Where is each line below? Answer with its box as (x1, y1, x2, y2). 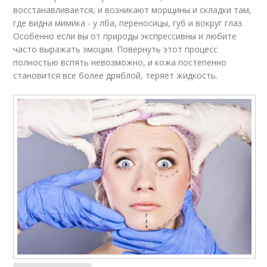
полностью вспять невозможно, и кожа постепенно (13, 56, 227, 68)
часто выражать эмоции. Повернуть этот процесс (13, 43, 218, 55)
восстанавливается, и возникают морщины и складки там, (13, 4, 252, 15)
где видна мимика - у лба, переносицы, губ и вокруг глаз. (13, 17, 244, 29)
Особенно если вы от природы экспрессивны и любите (13, 30, 237, 42)
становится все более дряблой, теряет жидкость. (13, 69, 218, 81)
